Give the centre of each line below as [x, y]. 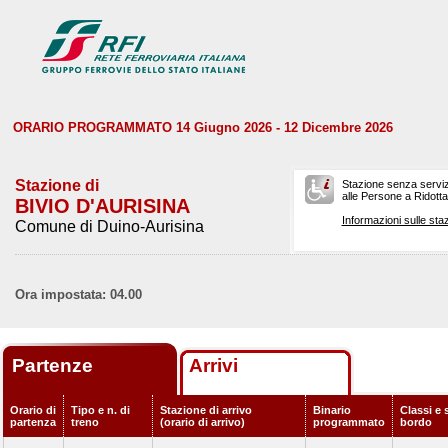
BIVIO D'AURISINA [102, 206]
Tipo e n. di [100, 410]
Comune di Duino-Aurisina [109, 226]
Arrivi [213, 365]
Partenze [55, 365]
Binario [332, 410]
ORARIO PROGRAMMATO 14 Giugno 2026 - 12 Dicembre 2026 [203, 127]
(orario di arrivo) [202, 422]
